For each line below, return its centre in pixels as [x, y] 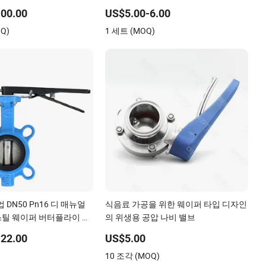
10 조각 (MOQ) [133, 255]
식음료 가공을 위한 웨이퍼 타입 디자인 [176, 204]
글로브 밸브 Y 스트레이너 [152, 18]
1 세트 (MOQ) [130, 30]
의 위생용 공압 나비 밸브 [151, 217]
